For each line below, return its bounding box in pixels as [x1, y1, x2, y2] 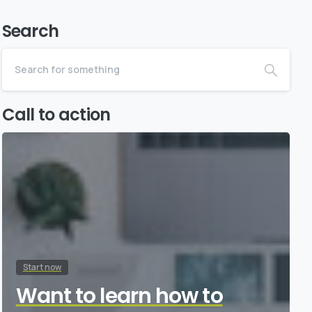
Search [1, 19, 59, 42]
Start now [22, 261, 62, 273]
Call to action [1, 103, 111, 126]
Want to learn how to [15, 281, 223, 311]
